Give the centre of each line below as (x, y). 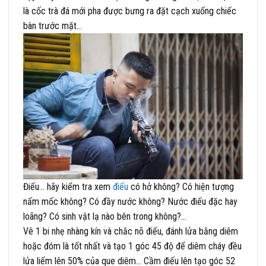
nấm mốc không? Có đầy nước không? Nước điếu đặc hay (130, 202)
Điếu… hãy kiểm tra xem (68, 187)
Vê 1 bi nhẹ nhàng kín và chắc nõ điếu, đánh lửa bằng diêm (131, 232)
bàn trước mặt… (53, 26)
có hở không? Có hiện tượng (181, 187)
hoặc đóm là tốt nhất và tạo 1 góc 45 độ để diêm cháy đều (132, 246)
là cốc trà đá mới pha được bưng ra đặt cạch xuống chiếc (130, 11)
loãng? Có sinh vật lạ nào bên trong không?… (105, 217)
